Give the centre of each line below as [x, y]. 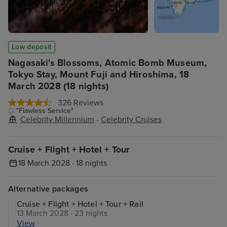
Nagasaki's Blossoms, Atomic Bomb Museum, [108, 63]
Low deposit [32, 47]
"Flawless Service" [45, 111]
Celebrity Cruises [131, 120]
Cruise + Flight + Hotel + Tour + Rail [80, 204]
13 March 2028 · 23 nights [62, 213]
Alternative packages [48, 189]
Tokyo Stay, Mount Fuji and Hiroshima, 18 [99, 74]
